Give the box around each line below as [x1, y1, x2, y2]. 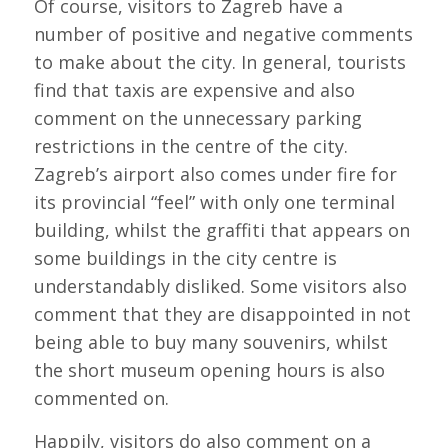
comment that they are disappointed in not [33, 301, 411, 326]
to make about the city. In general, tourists [33, 49, 406, 74]
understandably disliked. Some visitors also [33, 273, 407, 298]
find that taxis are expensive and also [33, 77, 355, 102]
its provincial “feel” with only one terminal [33, 189, 395, 214]
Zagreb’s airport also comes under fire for [33, 161, 397, 186]
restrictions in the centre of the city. [33, 133, 348, 158]
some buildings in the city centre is [33, 245, 337, 270]
